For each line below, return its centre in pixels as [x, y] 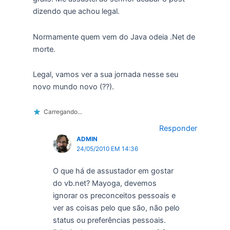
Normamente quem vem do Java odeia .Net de [114, 37]
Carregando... [63, 111]
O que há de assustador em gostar [113, 171]
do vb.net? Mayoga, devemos [104, 184]
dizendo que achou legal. [76, 12]
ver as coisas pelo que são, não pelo [116, 208]
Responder [178, 128]
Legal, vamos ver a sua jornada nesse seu [105, 75]
